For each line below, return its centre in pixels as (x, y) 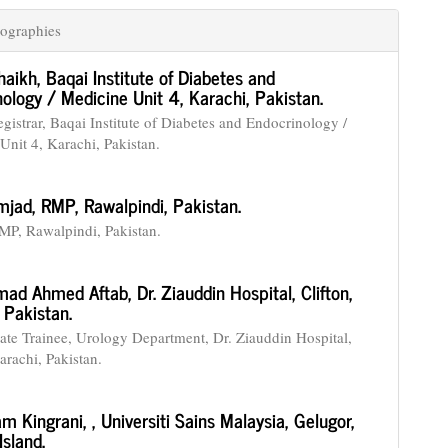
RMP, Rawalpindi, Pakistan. (141, 204)
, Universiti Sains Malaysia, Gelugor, (224, 419)
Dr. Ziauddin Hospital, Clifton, (245, 291)
